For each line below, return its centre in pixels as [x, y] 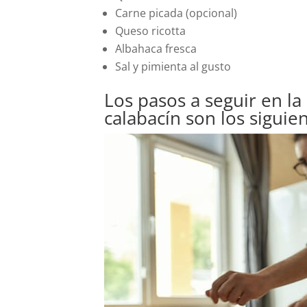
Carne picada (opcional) [176, 13]
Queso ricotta [150, 31]
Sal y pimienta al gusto [173, 66]
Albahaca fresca [156, 49]
